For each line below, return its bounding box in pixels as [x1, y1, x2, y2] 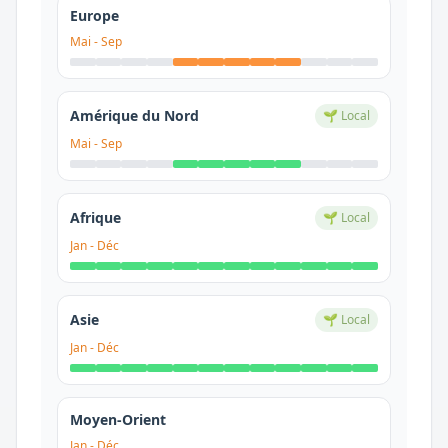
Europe [70, 6, 119, 25]
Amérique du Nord [70, 106, 199, 125]
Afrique [70, 208, 121, 227]
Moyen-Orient [70, 410, 166, 429]
